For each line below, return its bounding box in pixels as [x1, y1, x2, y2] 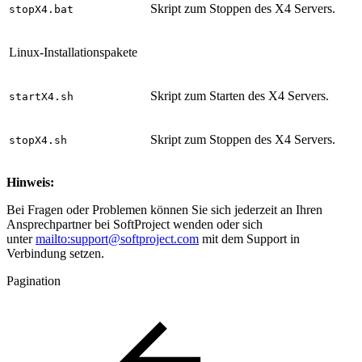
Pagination [6, 273, 61, 288]
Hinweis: [6, 175, 54, 189]
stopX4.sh [9, 133, 67, 146]
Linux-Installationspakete [9, 44, 137, 59]
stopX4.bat [9, 2, 74, 15]
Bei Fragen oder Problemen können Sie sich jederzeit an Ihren [6, 202, 322, 217]
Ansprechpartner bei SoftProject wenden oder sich [6, 217, 263, 231]
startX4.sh [9, 90, 74, 103]
